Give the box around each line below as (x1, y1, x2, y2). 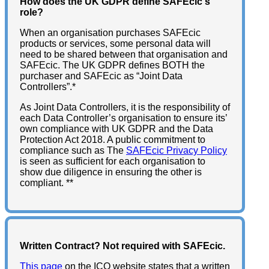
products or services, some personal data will (20, 38, 211, 49)
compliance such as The (20, 145, 126, 156)
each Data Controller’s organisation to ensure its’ (20, 113, 227, 124)
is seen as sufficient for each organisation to (20, 156, 205, 167)
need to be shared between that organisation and (20, 49, 228, 60)
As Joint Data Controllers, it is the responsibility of (20, 102, 230, 113)
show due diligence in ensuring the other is (20, 167, 202, 178)
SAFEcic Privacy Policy (126, 145, 227, 156)
